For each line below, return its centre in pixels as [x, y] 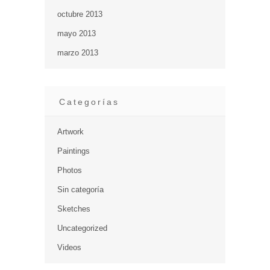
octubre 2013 [80, 14]
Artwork [71, 132]
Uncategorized [82, 228]
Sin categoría [80, 190]
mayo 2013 [77, 33]
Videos [69, 247]
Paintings [74, 151]
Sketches [74, 209]
